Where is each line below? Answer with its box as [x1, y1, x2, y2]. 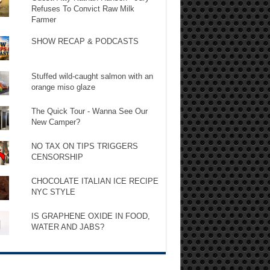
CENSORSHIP [31, 152, 83, 162]
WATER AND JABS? [31, 222, 104, 231]
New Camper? [31, 117, 80, 127]
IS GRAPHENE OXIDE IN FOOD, [31, 211, 150, 221]
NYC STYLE [31, 187, 75, 196]
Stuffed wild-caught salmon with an [31, 71, 153, 81]
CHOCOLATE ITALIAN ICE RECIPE [31, 176, 159, 186]
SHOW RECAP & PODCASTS [31, 36, 139, 46]
